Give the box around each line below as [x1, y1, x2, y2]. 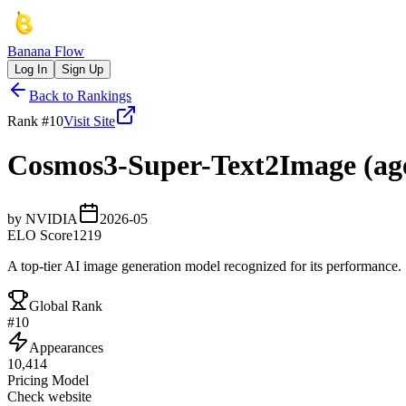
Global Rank [29, 297, 102, 314]
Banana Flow [7, 43, 84, 59]
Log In [14, 63, 47, 76]
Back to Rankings [29, 88, 131, 103]
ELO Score [7, 227, 72, 243]
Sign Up [62, 63, 103, 76]
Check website [7, 388, 92, 404]
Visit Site [63, 113, 115, 129]
